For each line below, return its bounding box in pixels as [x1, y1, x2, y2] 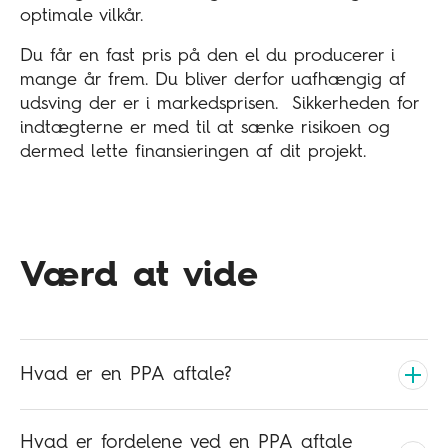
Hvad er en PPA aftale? [20, 364, 232, 384]
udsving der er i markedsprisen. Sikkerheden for [20, 94, 419, 113]
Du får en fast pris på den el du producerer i [20, 46, 395, 65]
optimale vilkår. [20, 6, 143, 25]
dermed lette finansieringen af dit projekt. [20, 142, 366, 161]
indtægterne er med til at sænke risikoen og [20, 118, 390, 137]
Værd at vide [20, 257, 258, 294]
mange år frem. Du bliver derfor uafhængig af [20, 70, 406, 89]
